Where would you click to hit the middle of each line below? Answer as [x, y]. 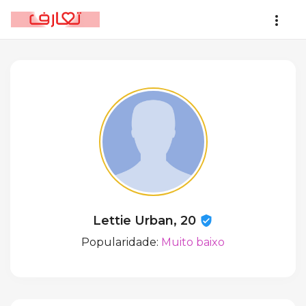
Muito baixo [193, 242]
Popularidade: [121, 242]
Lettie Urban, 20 [146, 221]
